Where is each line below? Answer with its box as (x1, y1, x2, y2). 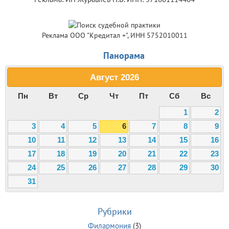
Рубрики (97, 205, 132, 217)
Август (90, 72, 118, 82)
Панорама (103, 50, 145, 61)
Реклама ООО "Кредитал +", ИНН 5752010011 (41, 31, 188, 40)
